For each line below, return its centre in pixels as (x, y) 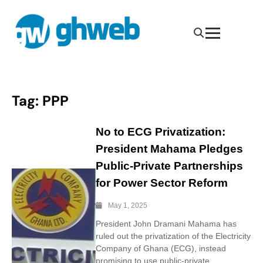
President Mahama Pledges (169, 149)
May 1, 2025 (127, 205)
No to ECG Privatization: (160, 131)
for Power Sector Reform (161, 183)
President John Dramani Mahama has (166, 223)
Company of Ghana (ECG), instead (161, 248)
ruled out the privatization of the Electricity (173, 236)
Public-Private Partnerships (169, 166)
